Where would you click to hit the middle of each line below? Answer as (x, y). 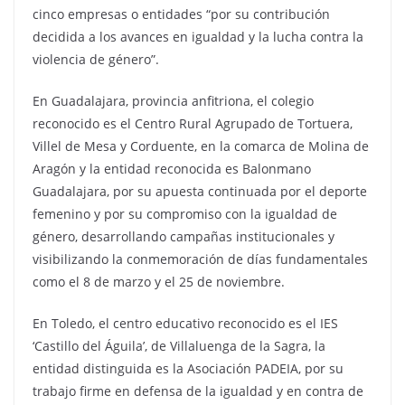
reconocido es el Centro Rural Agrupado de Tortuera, (193, 124)
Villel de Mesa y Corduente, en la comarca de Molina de (201, 146)
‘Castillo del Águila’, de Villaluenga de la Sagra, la (179, 346)
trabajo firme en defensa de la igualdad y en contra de (198, 391)
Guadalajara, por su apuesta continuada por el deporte (200, 192)
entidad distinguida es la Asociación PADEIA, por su (188, 369)
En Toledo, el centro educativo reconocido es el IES (185, 324)
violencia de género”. (96, 60)
